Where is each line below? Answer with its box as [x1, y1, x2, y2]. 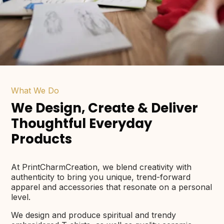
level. [11, 192, 31, 202]
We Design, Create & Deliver [11, 99, 198, 117]
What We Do [11, 85, 59, 96]
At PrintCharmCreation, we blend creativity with [11, 162, 192, 172]
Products [11, 130, 72, 148]
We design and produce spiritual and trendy [11, 210, 176, 220]
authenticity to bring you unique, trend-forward [11, 172, 191, 182]
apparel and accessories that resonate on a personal [11, 182, 212, 192]
